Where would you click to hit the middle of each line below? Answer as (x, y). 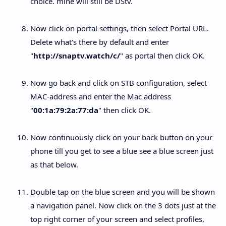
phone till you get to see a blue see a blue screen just (122, 151)
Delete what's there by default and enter (100, 42)
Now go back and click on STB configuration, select (119, 82)
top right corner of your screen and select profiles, (117, 219)
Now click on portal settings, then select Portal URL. (120, 28)
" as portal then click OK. (162, 55)
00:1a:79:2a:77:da (66, 110)
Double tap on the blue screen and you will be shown (123, 191)
